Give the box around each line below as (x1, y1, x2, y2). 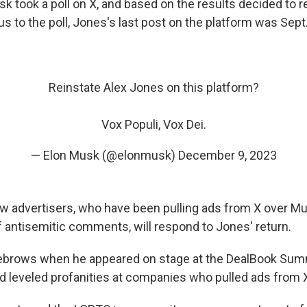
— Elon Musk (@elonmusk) (30, 148, 178, 163)
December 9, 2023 (177, 148, 277, 163)
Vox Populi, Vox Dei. (101, 117, 206, 132)
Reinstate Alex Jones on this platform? (48, 80, 259, 95)
